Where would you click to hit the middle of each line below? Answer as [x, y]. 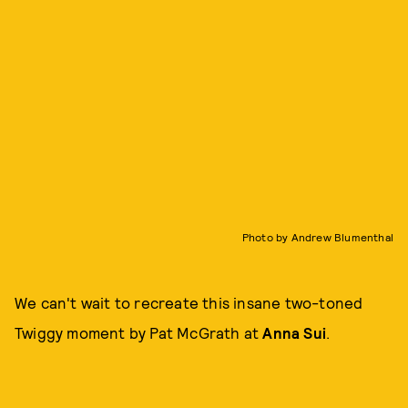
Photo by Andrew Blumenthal [317, 236]
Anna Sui [295, 332]
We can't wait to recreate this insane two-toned [189, 302]
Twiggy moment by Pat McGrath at [139, 332]
